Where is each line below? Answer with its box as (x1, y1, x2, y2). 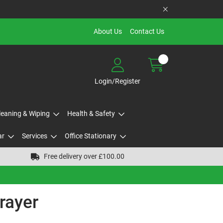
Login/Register (95, 77, 140, 85)
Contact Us (130, 27, 164, 35)
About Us (94, 27, 122, 35)
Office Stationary (64, 132, 116, 140)
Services (21, 132, 47, 140)
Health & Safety (67, 110, 115, 117)
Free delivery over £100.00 (44, 152, 124, 160)
